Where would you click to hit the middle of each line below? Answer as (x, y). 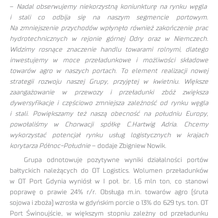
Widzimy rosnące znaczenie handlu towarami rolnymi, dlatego (109, 50)
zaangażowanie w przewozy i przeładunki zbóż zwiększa (109, 93)
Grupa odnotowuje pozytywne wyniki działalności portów (109, 160)
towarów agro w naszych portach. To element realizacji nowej (109, 71)
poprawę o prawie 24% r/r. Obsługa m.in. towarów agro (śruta (109, 192)
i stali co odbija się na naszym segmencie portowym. (109, 18)
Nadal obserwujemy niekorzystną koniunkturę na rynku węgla (112, 7)
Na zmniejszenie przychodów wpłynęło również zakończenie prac (109, 28)
